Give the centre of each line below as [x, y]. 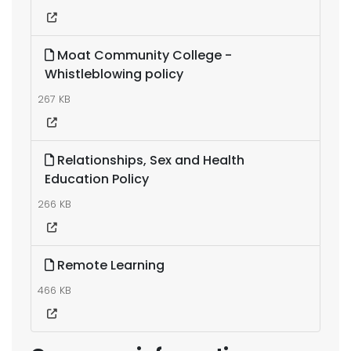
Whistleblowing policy [114, 74]
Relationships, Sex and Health [149, 160]
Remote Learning [109, 265]
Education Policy [97, 179]
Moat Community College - [143, 55]
